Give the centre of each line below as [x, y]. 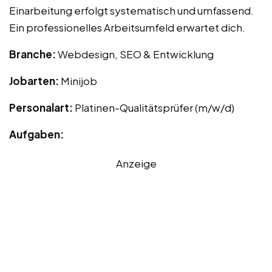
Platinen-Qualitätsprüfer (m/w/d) [155, 108]
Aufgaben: [36, 134]
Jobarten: [35, 81]
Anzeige [136, 164]
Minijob [79, 81]
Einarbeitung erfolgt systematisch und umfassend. [131, 11]
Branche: [33, 54]
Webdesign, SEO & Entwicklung [136, 54]
